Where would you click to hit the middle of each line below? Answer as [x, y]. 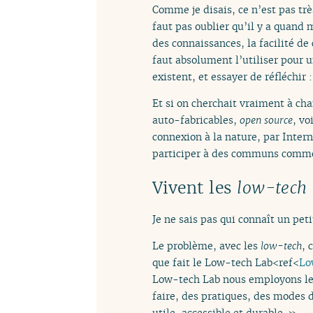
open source [266, 119]
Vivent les [195, 188]
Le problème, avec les [206, 246]
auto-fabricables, [196, 119]
